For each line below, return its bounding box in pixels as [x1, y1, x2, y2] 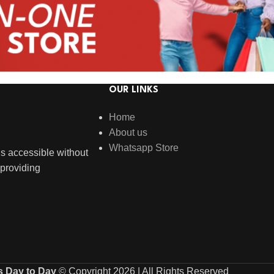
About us [108, 127, 147, 138]
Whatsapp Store [108, 142, 179, 153]
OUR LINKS [108, 85, 158, 95]
